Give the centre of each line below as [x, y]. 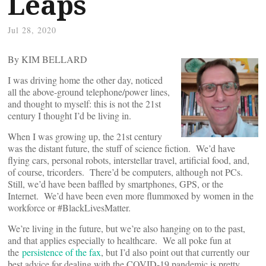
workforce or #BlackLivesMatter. [72, 208]
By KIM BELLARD [47, 59]
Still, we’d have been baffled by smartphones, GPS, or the [115, 184]
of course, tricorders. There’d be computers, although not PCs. [127, 172]
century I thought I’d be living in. [72, 115]
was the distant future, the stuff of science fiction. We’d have [121, 148]
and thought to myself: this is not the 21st [84, 104]
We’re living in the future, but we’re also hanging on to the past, [126, 228]
